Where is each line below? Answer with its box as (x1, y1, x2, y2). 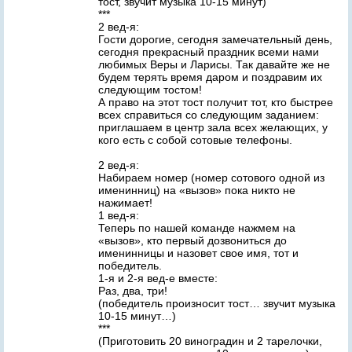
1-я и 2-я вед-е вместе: (98, 272, 218, 284)
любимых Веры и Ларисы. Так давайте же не (98, 58, 330, 71)
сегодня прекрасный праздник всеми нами (98, 46, 319, 58)
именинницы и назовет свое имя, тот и (98, 247, 299, 259)
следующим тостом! (98, 83, 202, 96)
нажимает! (98, 196, 152, 209)
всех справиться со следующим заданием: (98, 108, 319, 121)
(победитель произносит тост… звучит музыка (98, 297, 335, 310)
